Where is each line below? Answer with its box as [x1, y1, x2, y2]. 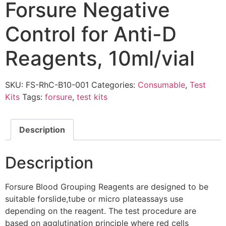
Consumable [138, 79, 185, 90]
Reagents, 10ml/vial [5, 45, 195, 71]
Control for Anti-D [5, 21, 177, 46]
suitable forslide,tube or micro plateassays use [5, 193, 183, 204]
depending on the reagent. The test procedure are [5, 205, 196, 216]
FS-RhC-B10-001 [26, 79, 89, 90]
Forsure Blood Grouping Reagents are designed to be [5, 181, 208, 192]
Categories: [91, 79, 138, 90]
